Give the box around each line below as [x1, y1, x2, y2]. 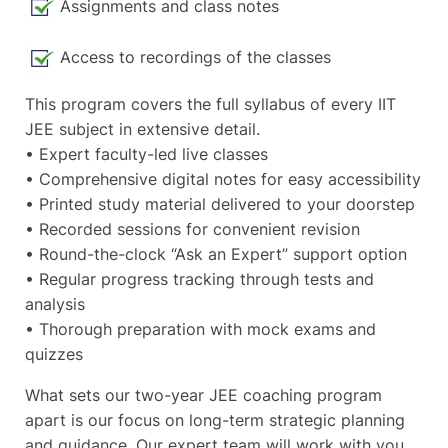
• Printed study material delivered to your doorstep [25, 194, 415, 215]
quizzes [25, 344, 83, 365]
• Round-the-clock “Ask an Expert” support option [25, 244, 407, 265]
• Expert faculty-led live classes [25, 144, 268, 165]
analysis [25, 294, 85, 315]
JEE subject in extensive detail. [25, 119, 260, 140]
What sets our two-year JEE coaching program [25, 385, 382, 406]
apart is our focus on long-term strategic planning [25, 410, 405, 431]
